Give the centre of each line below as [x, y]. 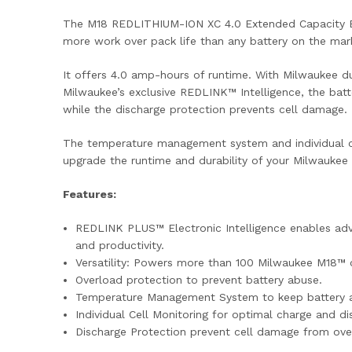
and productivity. [120, 245]
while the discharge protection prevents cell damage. [205, 109]
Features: [90, 194]
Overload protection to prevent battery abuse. [199, 279]
